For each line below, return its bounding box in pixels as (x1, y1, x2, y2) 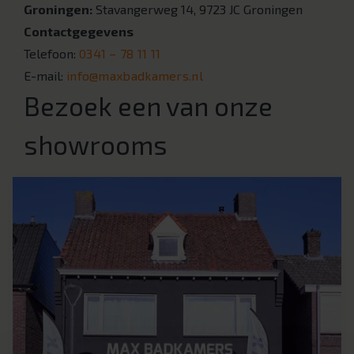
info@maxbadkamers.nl (66, 68, 203, 83)
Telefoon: (24, 46, 79, 61)
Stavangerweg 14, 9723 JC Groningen (92, 2, 303, 17)
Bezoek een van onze (24, 90, 273, 122)
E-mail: (24, 68, 66, 83)
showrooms (24, 129, 168, 160)
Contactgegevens (24, 24, 134, 39)
